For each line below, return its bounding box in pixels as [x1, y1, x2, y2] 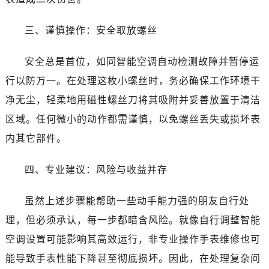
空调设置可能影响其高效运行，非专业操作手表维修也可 [5, 234, 261, 244]
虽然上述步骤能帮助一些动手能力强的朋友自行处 [24, 195, 249, 206]
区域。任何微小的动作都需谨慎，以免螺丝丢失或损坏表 [5, 113, 261, 124]
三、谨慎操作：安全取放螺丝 [24, 25, 157, 35]
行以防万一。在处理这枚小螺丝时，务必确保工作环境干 [5, 75, 261, 86]
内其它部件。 [5, 133, 67, 144]
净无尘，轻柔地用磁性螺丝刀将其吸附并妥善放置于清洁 [5, 94, 261, 105]
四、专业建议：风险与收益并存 [24, 164, 168, 175]
